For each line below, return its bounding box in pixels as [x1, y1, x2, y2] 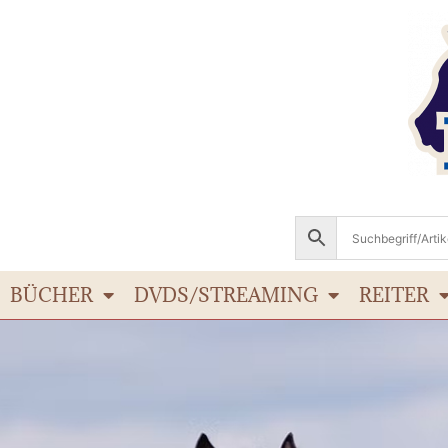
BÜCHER [10, 283, 93, 307]
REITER [359, 283, 429, 307]
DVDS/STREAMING [134, 283, 318, 307]
